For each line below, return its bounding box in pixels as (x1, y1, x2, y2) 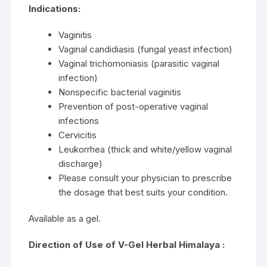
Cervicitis (58, 129, 97, 141)
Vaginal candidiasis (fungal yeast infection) (58, 43, 233, 55)
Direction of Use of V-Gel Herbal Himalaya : (29, 238, 225, 250)
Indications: (29, 2, 81, 14)
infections (58, 114, 100, 126)
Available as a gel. (29, 212, 101, 224)
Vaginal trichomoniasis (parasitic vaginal (58, 57, 220, 69)
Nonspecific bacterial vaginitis (58, 86, 182, 98)
